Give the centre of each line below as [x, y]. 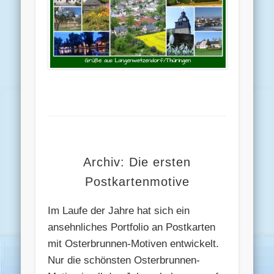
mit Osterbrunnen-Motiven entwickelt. [134, 244]
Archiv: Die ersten [137, 162]
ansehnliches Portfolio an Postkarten [132, 228]
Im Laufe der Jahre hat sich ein [119, 211]
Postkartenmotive [137, 182]
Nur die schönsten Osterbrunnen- [124, 261]
